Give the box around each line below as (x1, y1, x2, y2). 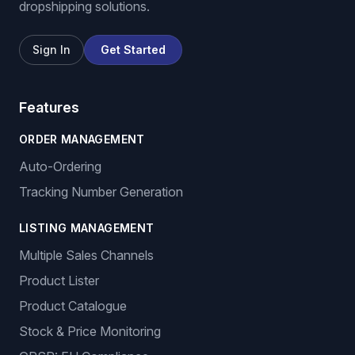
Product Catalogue (19, 298, 127, 314)
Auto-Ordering (19, 158, 101, 174)
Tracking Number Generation (19, 184, 183, 200)
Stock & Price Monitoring (19, 323, 161, 339)
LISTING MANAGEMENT (19, 221, 155, 235)
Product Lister (19, 273, 99, 288)
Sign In (32, 43, 71, 56)
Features (19, 99, 79, 116)
